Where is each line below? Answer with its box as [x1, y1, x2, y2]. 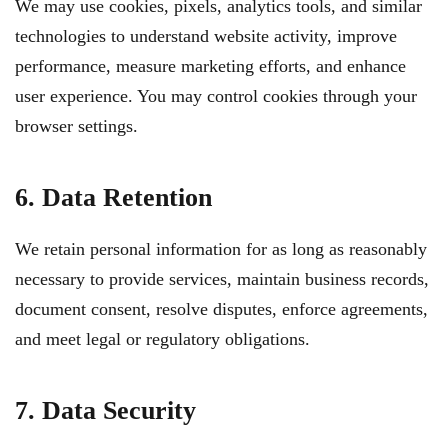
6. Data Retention [15, 183, 212, 212]
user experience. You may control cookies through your [15, 86, 417, 106]
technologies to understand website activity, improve [15, 26, 397, 46]
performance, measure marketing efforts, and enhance [15, 56, 406, 76]
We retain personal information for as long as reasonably [15, 239, 427, 259]
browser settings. [15, 116, 138, 136]
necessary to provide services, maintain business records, [15, 269, 429, 289]
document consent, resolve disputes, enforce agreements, [15, 299, 428, 319]
